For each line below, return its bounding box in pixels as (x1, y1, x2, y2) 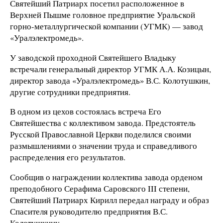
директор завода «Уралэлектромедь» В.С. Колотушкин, (10, 74, 210, 86)
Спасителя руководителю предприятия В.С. (10, 206, 168, 218)
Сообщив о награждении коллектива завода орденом (10, 171, 203, 183)
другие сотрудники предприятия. (10, 86, 130, 98)
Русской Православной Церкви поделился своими (10, 128, 191, 140)
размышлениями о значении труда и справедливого (10, 140, 197, 152)
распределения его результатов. (10, 151, 125, 163)
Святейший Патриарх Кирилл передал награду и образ (10, 194, 209, 206)
